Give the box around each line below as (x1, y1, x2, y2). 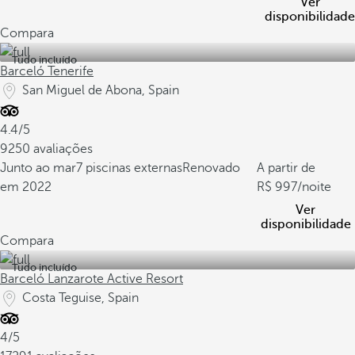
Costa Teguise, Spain (22, 291, 139, 305)
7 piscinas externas (76, 161, 182, 175)
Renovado (182, 161, 240, 175)
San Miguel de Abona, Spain (22, 83, 179, 97)
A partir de (256, 161, 315, 175)
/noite (296, 180, 331, 194)
